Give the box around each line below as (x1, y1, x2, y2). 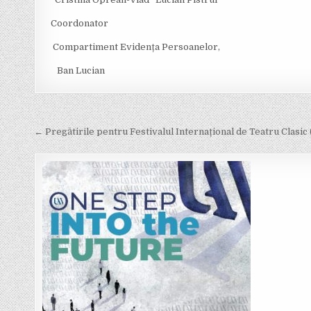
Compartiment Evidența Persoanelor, (42, 42, 221, 52)
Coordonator (42, 18, 109, 28)
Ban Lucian (42, 65, 106, 76)
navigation (33, 126, 131, 152)
